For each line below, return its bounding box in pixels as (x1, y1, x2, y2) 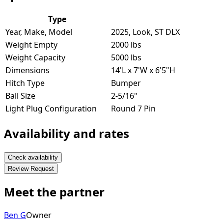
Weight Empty (5, 39, 57, 51)
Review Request (8, 165, 54, 172)
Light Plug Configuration (5, 103, 97, 114)
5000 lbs (111, 52, 141, 63)
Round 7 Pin (111, 103, 156, 114)
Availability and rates (4, 125, 129, 142)
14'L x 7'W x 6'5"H (111, 65, 175, 76)
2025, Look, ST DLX (111, 27, 180, 38)
